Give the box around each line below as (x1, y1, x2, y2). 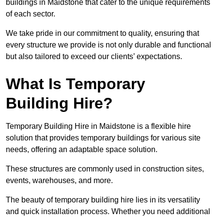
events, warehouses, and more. (6, 176, 113, 185)
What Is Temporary (6, 75, 145, 93)
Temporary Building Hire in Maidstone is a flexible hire (6, 122, 191, 131)
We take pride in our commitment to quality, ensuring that (6, 29, 199, 38)
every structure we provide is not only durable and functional (6, 41, 211, 49)
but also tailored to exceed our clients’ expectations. (6, 52, 182, 61)
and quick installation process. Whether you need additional (6, 207, 210, 216)
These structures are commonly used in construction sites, (6, 165, 204, 173)
